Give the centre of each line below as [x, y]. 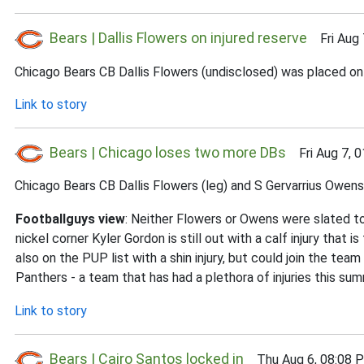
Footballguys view [70, 219]
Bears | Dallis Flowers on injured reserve [178, 38]
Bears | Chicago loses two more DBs [168, 152]
